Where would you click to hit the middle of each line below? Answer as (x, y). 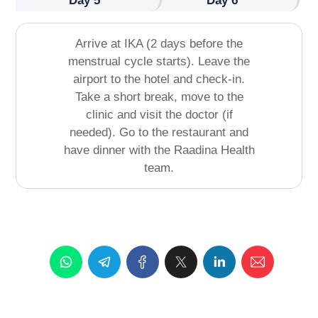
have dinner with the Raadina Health (159, 150)
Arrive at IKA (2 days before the (159, 44)
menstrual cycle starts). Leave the (159, 62)
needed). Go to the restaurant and (159, 133)
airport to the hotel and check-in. (159, 79)
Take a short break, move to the (159, 97)
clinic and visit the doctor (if (159, 115)
